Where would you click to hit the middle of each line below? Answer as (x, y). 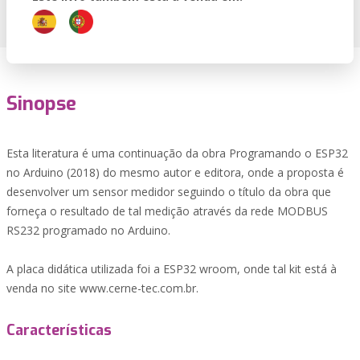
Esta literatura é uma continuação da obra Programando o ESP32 (177, 153)
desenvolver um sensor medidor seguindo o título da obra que (169, 192)
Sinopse (41, 104)
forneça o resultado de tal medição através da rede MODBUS (167, 211)
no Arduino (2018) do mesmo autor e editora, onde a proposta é (175, 172)
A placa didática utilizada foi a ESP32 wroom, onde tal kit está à (172, 269)
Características (59, 330)
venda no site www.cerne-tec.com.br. (102, 288)
